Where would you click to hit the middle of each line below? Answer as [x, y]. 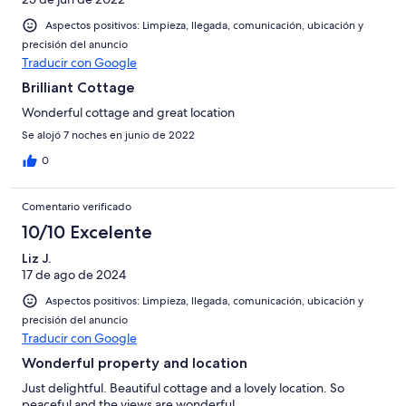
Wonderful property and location [135, 362]
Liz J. [36, 258]
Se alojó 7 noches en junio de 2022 [108, 135]
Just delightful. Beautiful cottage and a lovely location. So [183, 387]
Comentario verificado [77, 206]
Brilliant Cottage [78, 87]
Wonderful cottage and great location [128, 112]
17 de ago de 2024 [74, 274]
